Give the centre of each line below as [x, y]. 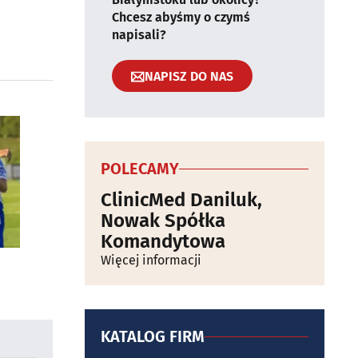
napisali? [139, 35]
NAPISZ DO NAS [189, 76]
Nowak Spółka [163, 221]
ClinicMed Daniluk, [181, 200]
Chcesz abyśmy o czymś [181, 17]
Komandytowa [163, 241]
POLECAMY [140, 169]
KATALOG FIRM [153, 336]
